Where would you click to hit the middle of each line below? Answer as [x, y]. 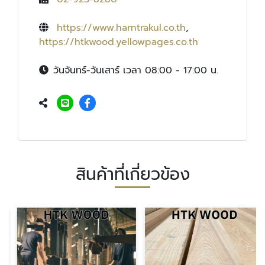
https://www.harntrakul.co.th [121, 28]
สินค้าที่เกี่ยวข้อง [132, 174]
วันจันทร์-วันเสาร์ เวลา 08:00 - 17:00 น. [136, 70]
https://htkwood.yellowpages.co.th [119, 42]
